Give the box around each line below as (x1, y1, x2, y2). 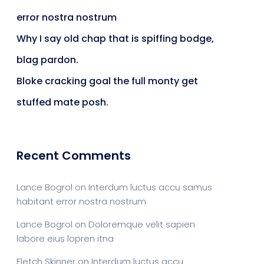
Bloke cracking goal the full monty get (16, 74, 198, 88)
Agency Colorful (115, 190, 192, 204)
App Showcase (117, 75, 189, 89)
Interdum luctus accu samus (88, 181, 212, 193)
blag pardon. (16, 53, 78, 67)
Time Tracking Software (96, 17, 210, 31)
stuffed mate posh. (16, 95, 108, 109)
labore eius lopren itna (16, 232, 114, 245)
